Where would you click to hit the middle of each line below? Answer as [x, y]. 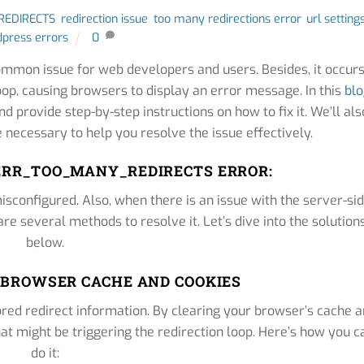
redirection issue [104, 19]
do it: [45, 353]
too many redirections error [227, 19]
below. [45, 243]
